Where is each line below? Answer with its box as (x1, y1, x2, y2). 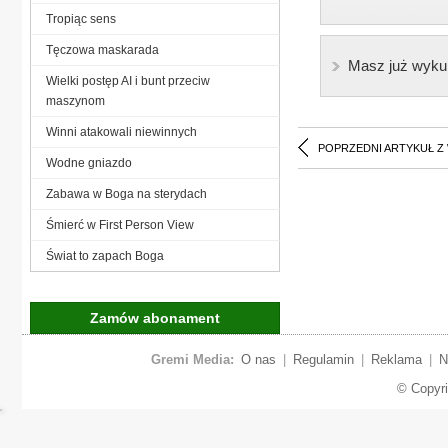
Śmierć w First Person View (46, 217, 194, 232)
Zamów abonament (90, 309, 220, 326)
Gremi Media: (150, 351, 234, 367)
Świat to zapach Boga (46, 248, 164, 263)
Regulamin (292, 351, 354, 367)
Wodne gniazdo (46, 155, 132, 170)
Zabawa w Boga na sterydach (46, 186, 207, 201)
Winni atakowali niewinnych (46, 124, 197, 139)
